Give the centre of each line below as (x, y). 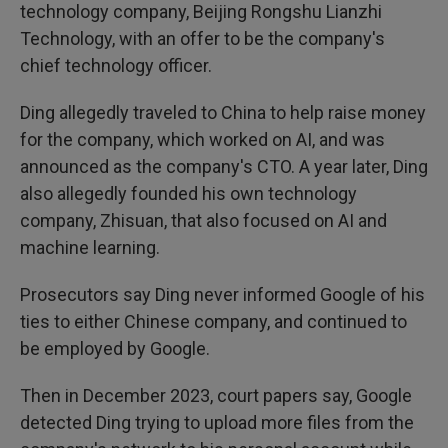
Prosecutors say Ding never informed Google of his (222, 294)
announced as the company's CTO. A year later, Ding (224, 166)
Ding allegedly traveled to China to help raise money (223, 112)
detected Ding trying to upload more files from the (217, 422)
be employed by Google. (115, 348)
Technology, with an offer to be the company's (202, 38)
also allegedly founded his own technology (188, 193)
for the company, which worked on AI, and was (202, 139)
